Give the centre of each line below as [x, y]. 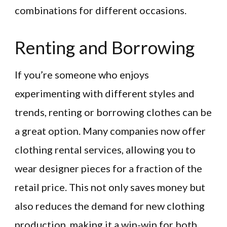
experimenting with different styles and [105, 93]
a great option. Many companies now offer [110, 130]
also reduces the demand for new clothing [110, 205]
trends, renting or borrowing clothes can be [113, 112]
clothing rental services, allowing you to [105, 149]
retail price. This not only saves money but [110, 187]
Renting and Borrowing [105, 47]
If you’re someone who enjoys [82, 74]
